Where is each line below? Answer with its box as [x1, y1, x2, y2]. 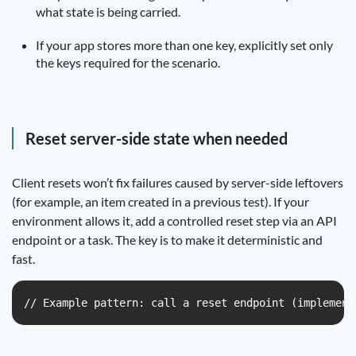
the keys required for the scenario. [36, 55, 220, 70]
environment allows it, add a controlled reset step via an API [12, 213, 337, 228]
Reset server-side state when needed [25, 129, 288, 148]
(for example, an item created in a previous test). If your [12, 194, 309, 209]
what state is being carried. [36, 4, 180, 19]
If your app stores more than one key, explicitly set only [36, 37, 333, 52]
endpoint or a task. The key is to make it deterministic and [12, 232, 323, 247]
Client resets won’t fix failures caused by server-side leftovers [12, 175, 343, 190]
